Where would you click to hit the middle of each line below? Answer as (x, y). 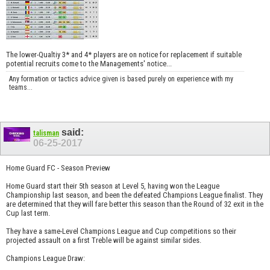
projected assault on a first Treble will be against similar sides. (104, 240)
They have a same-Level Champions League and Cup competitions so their (121, 231)
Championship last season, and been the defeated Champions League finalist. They (134, 195)
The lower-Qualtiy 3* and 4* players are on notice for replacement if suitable (124, 55)
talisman (46, 133)
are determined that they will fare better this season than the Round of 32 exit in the (135, 204)
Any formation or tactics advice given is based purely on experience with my (121, 79)
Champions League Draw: (46, 259)
